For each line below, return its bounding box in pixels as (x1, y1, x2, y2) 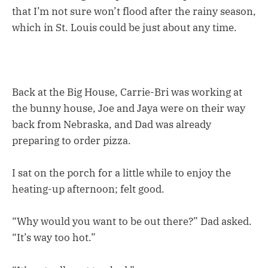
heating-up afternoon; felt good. (12, 182, 165, 196)
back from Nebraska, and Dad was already (12, 118, 211, 132)
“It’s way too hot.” (12, 231, 96, 245)
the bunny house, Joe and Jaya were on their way (12, 102, 245, 115)
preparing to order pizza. (12, 134, 131, 148)
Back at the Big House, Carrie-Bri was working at (12, 86, 242, 99)
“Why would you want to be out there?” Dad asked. (12, 215, 252, 229)
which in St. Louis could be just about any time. (12, 20, 237, 34)
